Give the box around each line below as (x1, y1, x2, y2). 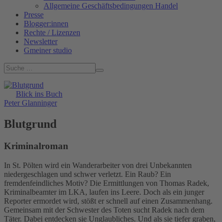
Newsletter (24, 37, 57, 46)
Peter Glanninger (4, 99, 57, 108)
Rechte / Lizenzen (24, 28, 80, 37)
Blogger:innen (24, 19, 68, 28)
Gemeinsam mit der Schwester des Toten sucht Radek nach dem (4, 205, 204, 214)
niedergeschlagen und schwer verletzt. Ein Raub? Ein (4, 169, 171, 178)
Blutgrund (4, 117, 56, 130)
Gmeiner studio (24, 46, 72, 55)
